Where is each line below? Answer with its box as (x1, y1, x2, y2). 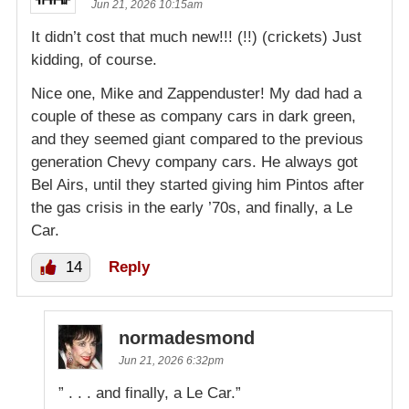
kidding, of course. (31, 51, 157, 69)
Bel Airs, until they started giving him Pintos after (31, 176, 364, 194)
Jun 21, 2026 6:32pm (119, 354, 224, 368)
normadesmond (119, 328, 255, 349)
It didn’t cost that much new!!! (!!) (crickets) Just (31, 28, 362, 47)
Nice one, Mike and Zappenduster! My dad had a (31, 85, 362, 103)
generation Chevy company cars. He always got (31, 153, 358, 172)
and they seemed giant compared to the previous (31, 131, 363, 149)
